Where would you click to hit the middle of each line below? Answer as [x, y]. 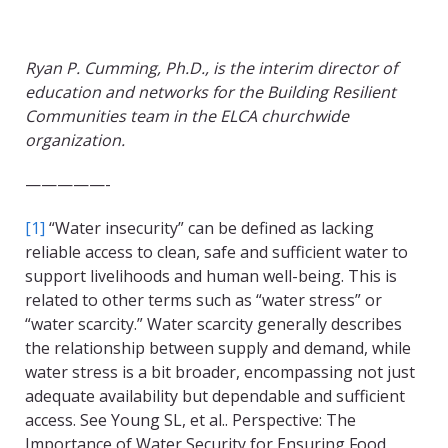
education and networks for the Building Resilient [210, 92]
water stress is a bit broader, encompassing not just [220, 372]
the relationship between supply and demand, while [218, 348]
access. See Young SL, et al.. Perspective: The [190, 420]
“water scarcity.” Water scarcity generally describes [213, 324]
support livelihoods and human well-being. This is [211, 276]
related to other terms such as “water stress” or [203, 300]
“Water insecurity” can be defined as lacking [209, 228]
